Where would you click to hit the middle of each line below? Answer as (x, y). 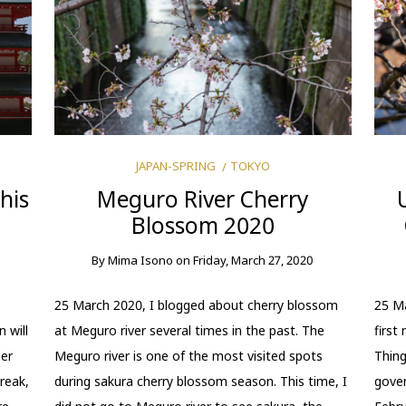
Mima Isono (141, 260)
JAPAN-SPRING (175, 165)
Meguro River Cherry (203, 198)
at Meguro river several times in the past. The (190, 330)
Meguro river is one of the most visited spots (189, 356)
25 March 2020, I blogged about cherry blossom (197, 305)
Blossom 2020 (203, 225)
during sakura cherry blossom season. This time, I (201, 381)
